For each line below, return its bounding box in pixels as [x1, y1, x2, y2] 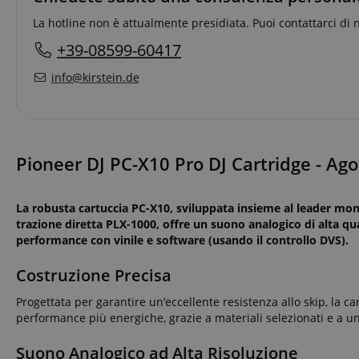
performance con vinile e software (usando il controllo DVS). [16, 232, 349, 248]
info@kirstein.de [50, 69, 139, 85]
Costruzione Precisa [16, 264, 171, 286]
